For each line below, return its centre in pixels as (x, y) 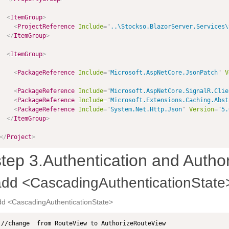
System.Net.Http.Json (146, 109)
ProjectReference (46, 26)
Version (201, 109)
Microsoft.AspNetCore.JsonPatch (164, 72)
